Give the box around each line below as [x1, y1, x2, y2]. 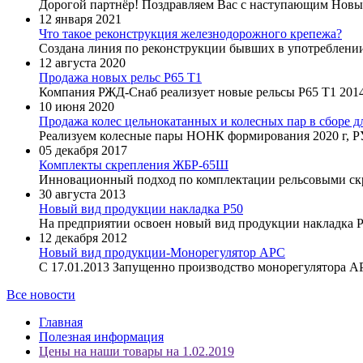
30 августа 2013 [39, 187, 126, 202]
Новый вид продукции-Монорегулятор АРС [39, 246, 285, 260]
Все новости [6, 288, 75, 302]
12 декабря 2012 [39, 231, 127, 246]
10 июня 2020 [39, 100, 114, 114]
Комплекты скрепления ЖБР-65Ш [39, 158, 228, 173]
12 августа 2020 [39, 56, 126, 70]
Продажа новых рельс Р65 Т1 [39, 70, 202, 85]
